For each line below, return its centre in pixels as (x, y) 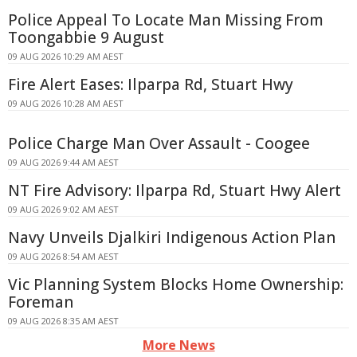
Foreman (41, 302)
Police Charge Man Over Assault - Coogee (159, 143)
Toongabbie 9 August (86, 37)
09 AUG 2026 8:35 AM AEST (63, 320)
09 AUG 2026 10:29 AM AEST (66, 56)
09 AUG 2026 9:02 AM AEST (63, 209)
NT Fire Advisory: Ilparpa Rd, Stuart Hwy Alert (175, 190)
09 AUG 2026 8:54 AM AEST (63, 256)
